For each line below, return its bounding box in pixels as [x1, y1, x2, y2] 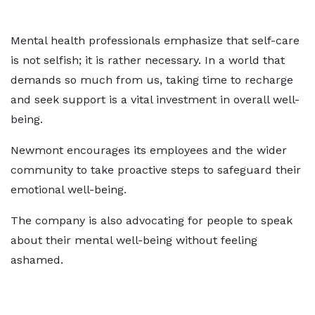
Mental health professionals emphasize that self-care [11, 34, 300, 48]
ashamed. [11, 253, 63, 267]
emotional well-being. [11, 183, 127, 197]
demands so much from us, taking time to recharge [11, 73, 293, 87]
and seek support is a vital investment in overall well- [11, 93, 300, 107]
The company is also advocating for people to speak [11, 214, 292, 228]
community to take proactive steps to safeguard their [11, 163, 301, 177]
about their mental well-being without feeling [11, 233, 257, 247]
